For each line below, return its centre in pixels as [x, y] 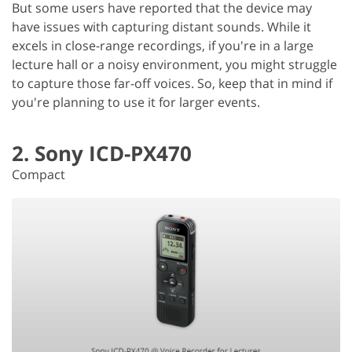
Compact [38, 174]
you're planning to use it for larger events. [136, 102]
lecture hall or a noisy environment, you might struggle [174, 64]
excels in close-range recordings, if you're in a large [163, 45]
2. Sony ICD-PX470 [102, 153]
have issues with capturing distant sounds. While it [161, 26]
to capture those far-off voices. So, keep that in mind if [172, 83]
